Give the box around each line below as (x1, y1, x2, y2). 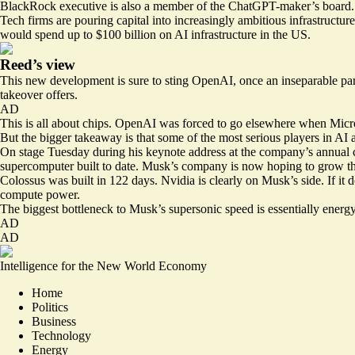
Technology (32, 328, 91, 342)
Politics (32, 300, 68, 314)
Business (32, 314, 76, 328)
